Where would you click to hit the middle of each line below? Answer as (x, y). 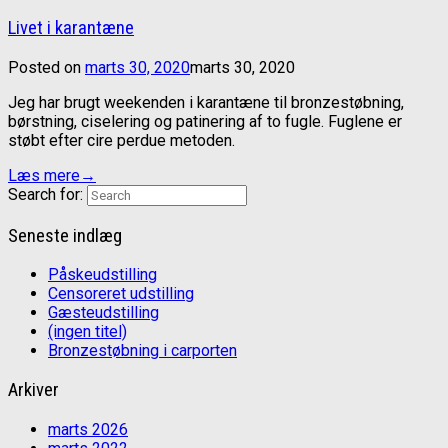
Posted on (46, 67)
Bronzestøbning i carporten (142, 351)
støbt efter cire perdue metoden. (121, 140)
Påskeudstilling (102, 275)
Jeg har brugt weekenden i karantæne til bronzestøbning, (206, 102)
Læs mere (44, 175)
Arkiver (33, 390)
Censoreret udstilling (121, 294)
